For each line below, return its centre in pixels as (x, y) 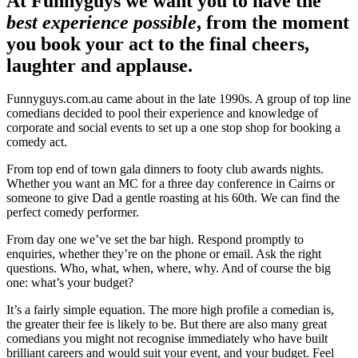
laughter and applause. (99, 65)
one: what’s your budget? (70, 283)
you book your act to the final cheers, (158, 44)
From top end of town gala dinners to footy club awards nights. (165, 169)
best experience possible (101, 22)
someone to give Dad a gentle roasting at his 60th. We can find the (173, 198)
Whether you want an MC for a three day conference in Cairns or (171, 184)
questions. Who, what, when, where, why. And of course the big (169, 268)
